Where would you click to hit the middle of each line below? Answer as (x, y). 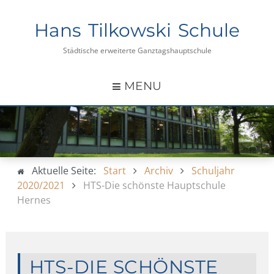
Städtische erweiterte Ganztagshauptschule (137, 50)
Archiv (159, 170)
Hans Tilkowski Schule (137, 30)
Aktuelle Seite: (67, 170)
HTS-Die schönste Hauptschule (155, 185)
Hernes (34, 200)
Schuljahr (213, 170)
